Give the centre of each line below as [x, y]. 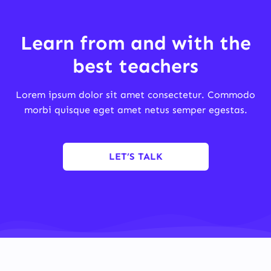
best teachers [135, 66]
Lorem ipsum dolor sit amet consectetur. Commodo [135, 95]
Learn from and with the [135, 43]
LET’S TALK [135, 157]
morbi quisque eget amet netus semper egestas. [135, 110]
